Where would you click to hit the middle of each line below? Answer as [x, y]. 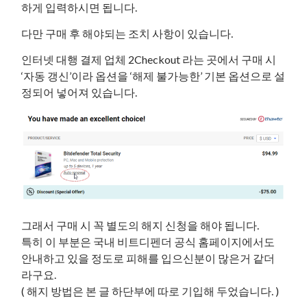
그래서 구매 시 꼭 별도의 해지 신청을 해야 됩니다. [140, 225]
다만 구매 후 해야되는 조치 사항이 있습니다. [127, 33]
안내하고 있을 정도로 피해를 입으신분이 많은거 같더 [148, 258]
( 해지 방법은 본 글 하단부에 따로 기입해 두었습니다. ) [150, 291]
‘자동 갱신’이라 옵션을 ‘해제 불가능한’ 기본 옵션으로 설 [153, 75]
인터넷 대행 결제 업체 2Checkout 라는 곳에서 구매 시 [149, 59]
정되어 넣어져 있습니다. [79, 92]
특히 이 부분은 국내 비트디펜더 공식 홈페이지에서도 [148, 241]
